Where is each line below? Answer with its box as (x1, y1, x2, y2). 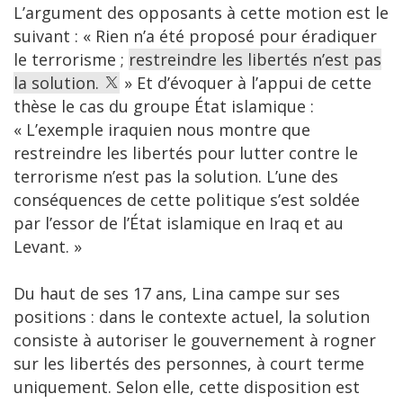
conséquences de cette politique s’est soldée (13, 189, 360, 211)
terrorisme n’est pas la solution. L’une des (13, 166, 338, 188)
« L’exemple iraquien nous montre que (13, 119, 310, 141)
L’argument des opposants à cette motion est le (13, 2, 389, 24)
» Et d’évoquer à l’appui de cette (120, 72, 372, 94)
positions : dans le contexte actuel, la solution (13, 306, 370, 328)
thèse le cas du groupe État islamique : (13, 95, 314, 118)
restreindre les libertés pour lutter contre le (13, 142, 358, 165)
